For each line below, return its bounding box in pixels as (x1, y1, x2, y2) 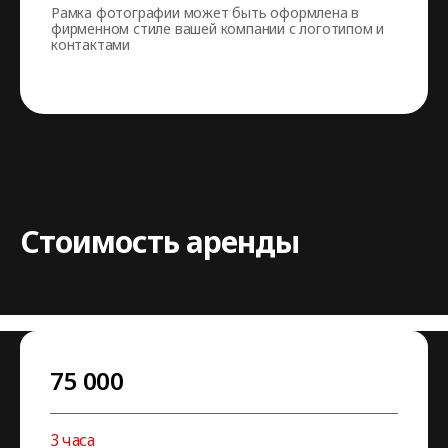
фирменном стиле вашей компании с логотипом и (51, 19, 385, 38)
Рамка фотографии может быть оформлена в (51, 3, 360, 22)
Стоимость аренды (20, 221, 299, 262)
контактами (51, 35, 130, 54)
